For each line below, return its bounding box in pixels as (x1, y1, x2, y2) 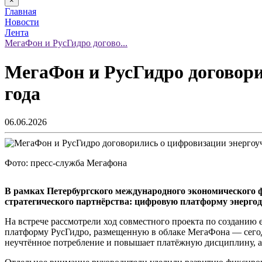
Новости (5, 17, 39, 27)
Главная (5, 6, 36, 17)
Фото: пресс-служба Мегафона (5, 158, 127, 168)
